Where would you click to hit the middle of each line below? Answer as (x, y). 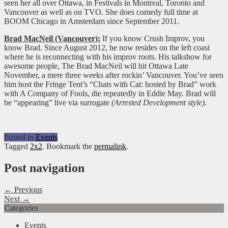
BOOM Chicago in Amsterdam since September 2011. (92, 21)
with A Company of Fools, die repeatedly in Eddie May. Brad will (110, 94)
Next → (17, 198)
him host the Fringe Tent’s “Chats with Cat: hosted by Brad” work (110, 84)
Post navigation (44, 168)
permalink (110, 147)
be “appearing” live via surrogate (58, 103)
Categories (21, 208)
